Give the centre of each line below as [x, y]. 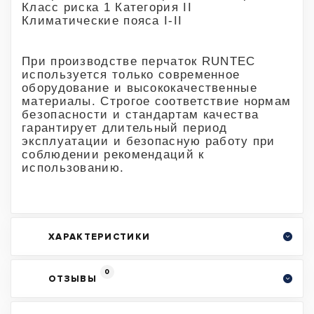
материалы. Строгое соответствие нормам [157, 101]
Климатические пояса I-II [102, 20]
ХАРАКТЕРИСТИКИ [100, 237]
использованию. [73, 168]
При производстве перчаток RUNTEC [139, 61]
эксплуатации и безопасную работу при [149, 141]
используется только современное [131, 74]
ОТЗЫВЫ [73, 279]
